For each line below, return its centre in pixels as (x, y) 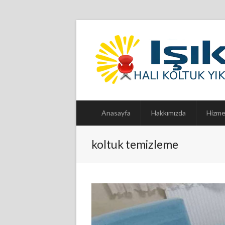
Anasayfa (116, 113)
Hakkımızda (168, 113)
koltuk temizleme (135, 144)
